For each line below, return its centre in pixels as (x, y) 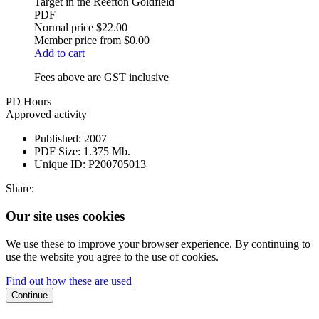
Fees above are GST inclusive (101, 78)
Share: (20, 189)
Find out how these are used (69, 281)
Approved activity (46, 115)
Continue (30, 295)
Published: (58, 139)
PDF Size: (57, 152)
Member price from (78, 41)
